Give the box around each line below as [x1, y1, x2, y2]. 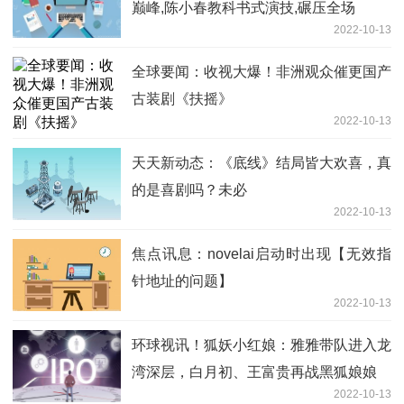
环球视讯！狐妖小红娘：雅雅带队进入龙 [132, 337, 391, 353]
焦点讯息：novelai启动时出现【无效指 [132, 246, 391, 262]
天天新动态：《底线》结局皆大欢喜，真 [132, 155, 391, 171]
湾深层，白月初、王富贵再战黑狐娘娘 [132, 364, 377, 381]
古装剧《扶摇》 [132, 91, 233, 107]
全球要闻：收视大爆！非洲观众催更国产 [132, 64, 391, 80]
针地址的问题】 [132, 273, 233, 289]
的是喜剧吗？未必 [132, 182, 247, 198]
